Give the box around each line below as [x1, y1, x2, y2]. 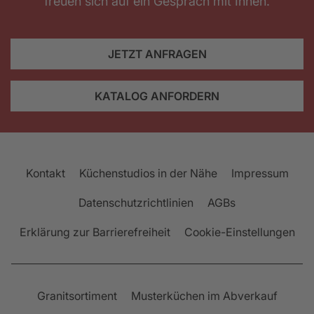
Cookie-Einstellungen [184, 225, 295, 240]
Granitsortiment [36, 289, 117, 303]
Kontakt [25, 166, 65, 181]
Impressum [231, 166, 289, 181]
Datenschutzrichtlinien [78, 196, 193, 210]
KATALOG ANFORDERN [95, 89, 219, 104]
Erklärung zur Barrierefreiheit [19, 225, 170, 240]
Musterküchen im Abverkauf [130, 289, 278, 303]
